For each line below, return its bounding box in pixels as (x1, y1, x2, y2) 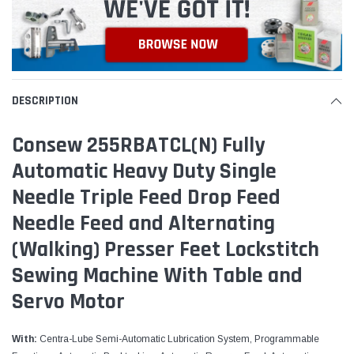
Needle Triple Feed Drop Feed (12, 183, 281, 212)
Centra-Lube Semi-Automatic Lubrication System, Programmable (40, 333, 319, 345)
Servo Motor (12, 287, 125, 316)
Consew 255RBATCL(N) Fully (12, 130, 265, 160)
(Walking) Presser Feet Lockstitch (12, 235, 319, 264)
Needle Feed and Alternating (12, 209, 275, 238)
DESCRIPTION (12, 92, 78, 108)
